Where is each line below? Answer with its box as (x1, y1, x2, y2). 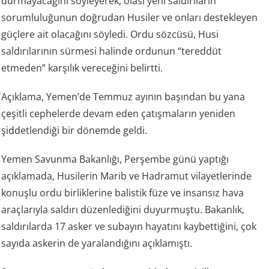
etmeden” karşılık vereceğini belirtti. (1, 61, 163, 74)
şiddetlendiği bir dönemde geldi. (1, 123, 148, 137)
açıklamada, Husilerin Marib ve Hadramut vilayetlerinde (1, 169, 252, 183)
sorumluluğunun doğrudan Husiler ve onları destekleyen (1, 10, 258, 24)
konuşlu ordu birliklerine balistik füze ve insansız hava (1, 186, 244, 199)
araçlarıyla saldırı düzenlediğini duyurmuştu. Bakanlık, (1, 202, 245, 216)
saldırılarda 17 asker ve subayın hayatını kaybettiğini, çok (1, 219, 257, 233)
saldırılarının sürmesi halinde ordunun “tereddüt (1, 44, 222, 58)
